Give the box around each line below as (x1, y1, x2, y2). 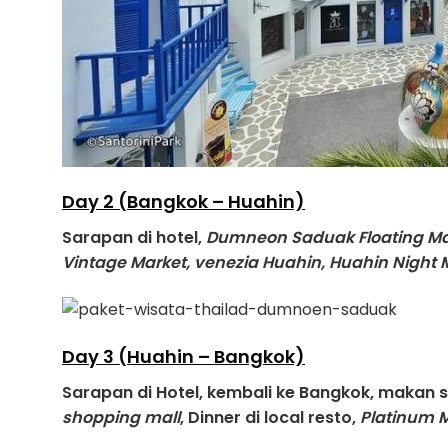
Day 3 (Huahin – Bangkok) (62, 343, 305, 369)
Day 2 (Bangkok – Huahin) (62, 189, 305, 215)
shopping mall (62, 405, 180, 429)
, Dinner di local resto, (180, 405, 360, 429)
